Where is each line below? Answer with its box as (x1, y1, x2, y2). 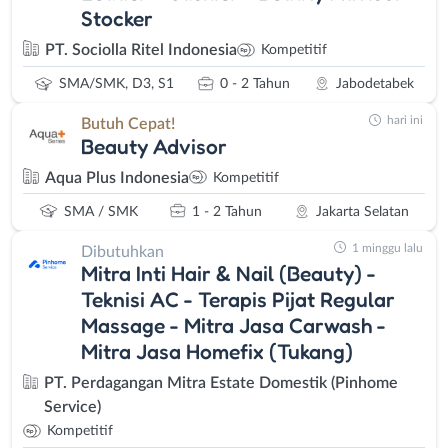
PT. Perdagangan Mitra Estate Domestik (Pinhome (43, 375, 398, 392)
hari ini (387, 114, 423, 127)
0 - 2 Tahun (219, 77, 290, 92)
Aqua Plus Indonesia (45, 169, 189, 186)
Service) (43, 399, 101, 416)
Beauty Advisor (81, 132, 227, 159)
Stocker (81, 5, 153, 32)
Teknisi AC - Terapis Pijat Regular (81, 286, 395, 313)
